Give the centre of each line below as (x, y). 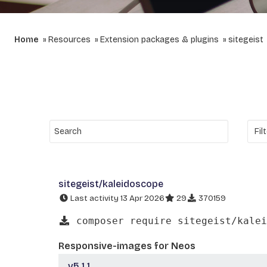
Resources (69, 40)
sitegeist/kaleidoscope (111, 184)
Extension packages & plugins (159, 40)
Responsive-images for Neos (127, 246)
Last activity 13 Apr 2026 (117, 198)
